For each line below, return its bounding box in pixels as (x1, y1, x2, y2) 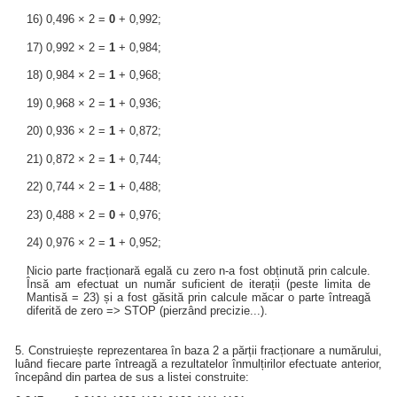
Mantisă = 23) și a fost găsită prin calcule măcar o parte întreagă (26, 290, 371, 304)
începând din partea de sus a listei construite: (15, 370, 250, 384)
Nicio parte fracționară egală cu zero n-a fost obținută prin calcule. (26, 263, 371, 277)
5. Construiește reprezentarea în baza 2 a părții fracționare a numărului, (15, 343, 382, 357)
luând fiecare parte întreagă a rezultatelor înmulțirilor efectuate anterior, (15, 356, 382, 370)
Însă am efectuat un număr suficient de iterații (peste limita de (26, 276, 371, 291)
